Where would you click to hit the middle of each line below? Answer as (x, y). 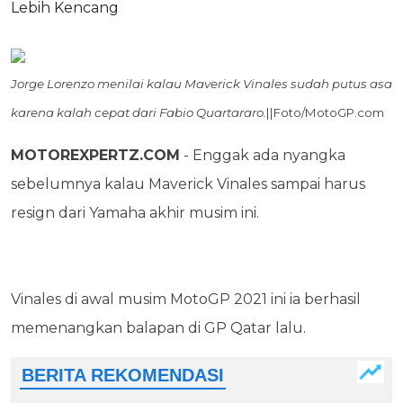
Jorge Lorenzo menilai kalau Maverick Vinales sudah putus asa (201, 84)
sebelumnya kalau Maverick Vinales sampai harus (188, 184)
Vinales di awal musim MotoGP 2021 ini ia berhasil (186, 299)
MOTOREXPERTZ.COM (95, 155)
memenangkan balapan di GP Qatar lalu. (158, 328)
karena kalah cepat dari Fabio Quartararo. (139, 112)
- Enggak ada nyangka (263, 155)
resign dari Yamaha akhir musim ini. (135, 213)
